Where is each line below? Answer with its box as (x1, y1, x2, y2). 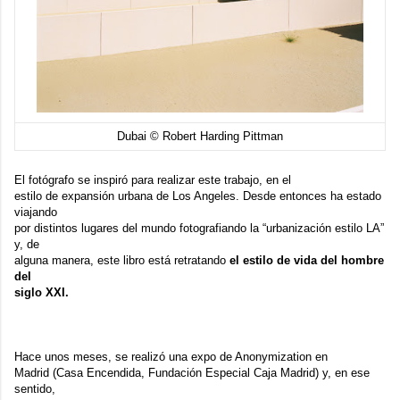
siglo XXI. (14, 285, 69, 299)
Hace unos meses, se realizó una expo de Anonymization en (14, 349, 328, 363)
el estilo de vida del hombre (229, 253, 384, 267)
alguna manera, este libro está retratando (14, 253, 229, 267)
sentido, (14, 381, 55, 396)
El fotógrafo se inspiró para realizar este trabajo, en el (14, 172, 291, 187)
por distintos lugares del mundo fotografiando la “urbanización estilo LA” (14, 221, 384, 235)
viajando (14, 204, 57, 219)
